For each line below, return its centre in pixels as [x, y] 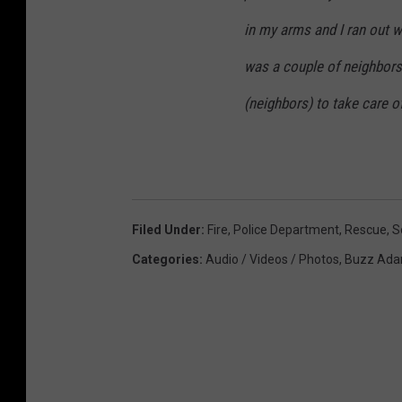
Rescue [366, 229]
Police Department [286, 229]
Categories [166, 259]
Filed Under [166, 229]
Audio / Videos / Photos [272, 259]
